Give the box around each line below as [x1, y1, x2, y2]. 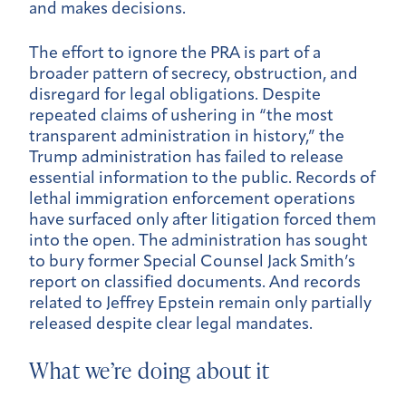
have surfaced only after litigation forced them [29, 211, 376, 229]
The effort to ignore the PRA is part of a [29, 44, 321, 63]
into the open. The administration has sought [29, 232, 368, 250]
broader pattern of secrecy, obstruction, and [29, 65, 358, 83]
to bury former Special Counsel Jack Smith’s [29, 253, 355, 271]
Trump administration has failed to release [29, 149, 343, 167]
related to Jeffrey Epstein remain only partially [29, 295, 372, 313]
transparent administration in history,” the [29, 128, 344, 146]
